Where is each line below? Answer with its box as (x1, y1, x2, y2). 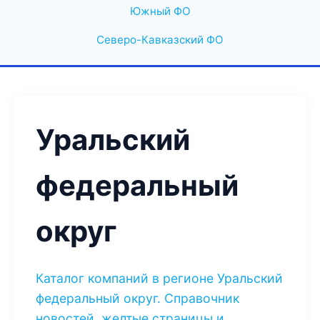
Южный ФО (129, 4, 191, 18)
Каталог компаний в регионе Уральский (36, 271, 283, 286)
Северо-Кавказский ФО (96, 33, 224, 46)
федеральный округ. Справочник (36, 291, 239, 306)
